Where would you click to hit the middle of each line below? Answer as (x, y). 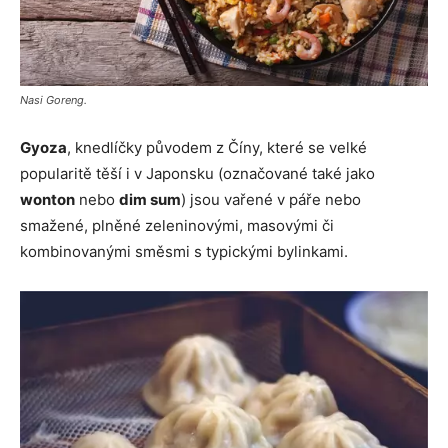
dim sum (150, 199)
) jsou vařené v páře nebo (271, 199)
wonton (47, 199)
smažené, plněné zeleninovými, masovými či (177, 225)
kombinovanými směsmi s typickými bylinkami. (184, 251)
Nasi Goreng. (53, 99)
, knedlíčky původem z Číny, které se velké (217, 147)
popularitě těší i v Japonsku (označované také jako (197, 173)
